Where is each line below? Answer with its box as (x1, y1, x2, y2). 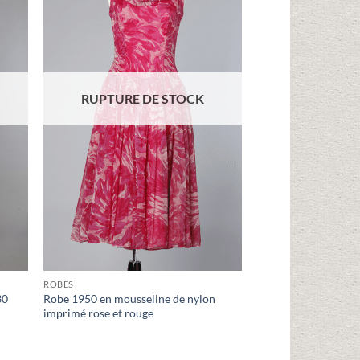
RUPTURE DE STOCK (81, 91, 205, 107)
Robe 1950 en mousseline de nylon (43, 292, 216, 306)
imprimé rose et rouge (43, 306, 154, 321)
